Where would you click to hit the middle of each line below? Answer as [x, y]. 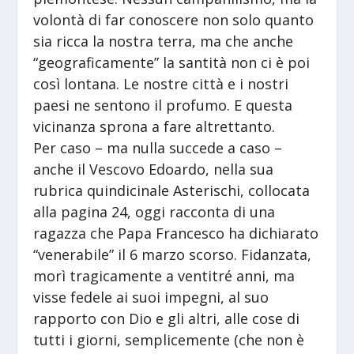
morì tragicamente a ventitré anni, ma [164, 276]
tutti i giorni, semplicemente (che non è [169, 340]
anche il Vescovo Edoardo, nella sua [154, 169]
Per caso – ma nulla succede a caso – [158, 148]
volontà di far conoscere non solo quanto [174, 20]
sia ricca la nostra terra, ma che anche [164, 41]
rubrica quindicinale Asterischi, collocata [172, 191]
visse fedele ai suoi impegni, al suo [151, 298]
